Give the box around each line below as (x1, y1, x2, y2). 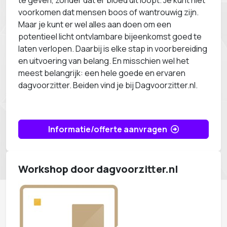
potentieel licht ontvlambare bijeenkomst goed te (18, 31, 202, 42)
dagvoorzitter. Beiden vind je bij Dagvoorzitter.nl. (18, 80, 198, 91)
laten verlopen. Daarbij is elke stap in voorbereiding (18, 43, 207, 54)
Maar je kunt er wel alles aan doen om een (18, 19, 171, 30)
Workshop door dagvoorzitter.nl (18, 162, 178, 176)
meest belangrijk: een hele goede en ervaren (18, 67, 185, 79)
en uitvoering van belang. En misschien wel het (18, 55, 189, 66)
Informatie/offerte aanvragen (48, 124, 169, 135)
